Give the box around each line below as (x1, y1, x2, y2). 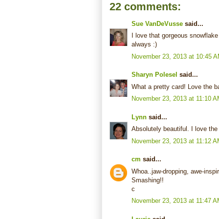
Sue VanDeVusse (131, 20, 183, 27)
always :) (131, 41, 157, 48)
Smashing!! (131, 176, 164, 184)
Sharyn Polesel (131, 71, 177, 79)
